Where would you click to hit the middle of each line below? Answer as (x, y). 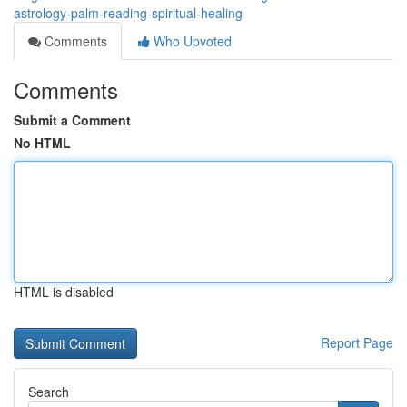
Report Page (357, 342)
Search (49, 392)
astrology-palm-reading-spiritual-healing (128, 13)
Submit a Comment (72, 120)
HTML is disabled (64, 292)
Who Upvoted (191, 41)
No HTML (42, 143)
